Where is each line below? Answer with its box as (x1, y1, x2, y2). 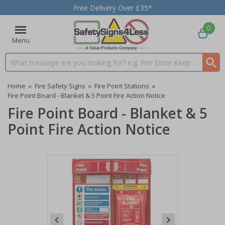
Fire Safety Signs (35, 81, 85, 90)
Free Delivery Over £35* (73, 3, 152, 13)
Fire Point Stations (94, 81, 149, 90)
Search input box (6, 62, 60, 72)
